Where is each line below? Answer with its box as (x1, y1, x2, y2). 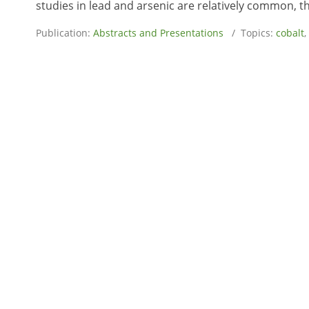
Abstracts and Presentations (93, 26, 223, 39)
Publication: (36, 26, 93, 39)
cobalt (276, 26, 304, 39)
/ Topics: (223, 26, 276, 39)
